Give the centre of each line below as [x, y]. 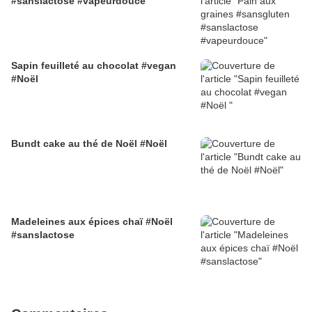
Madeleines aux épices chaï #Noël [92, 222]
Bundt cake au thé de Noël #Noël [89, 144]
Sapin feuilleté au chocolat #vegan [94, 66]
